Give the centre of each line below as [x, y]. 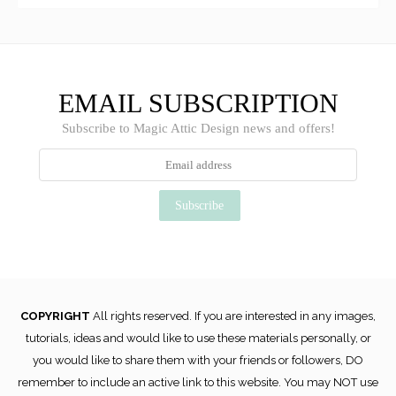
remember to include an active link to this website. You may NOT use [198, 383]
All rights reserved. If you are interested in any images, [234, 316]
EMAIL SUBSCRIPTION [198, 103]
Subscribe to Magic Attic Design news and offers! [198, 129]
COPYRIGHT [57, 316]
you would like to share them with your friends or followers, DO [198, 361]
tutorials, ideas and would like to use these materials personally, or [198, 339]
